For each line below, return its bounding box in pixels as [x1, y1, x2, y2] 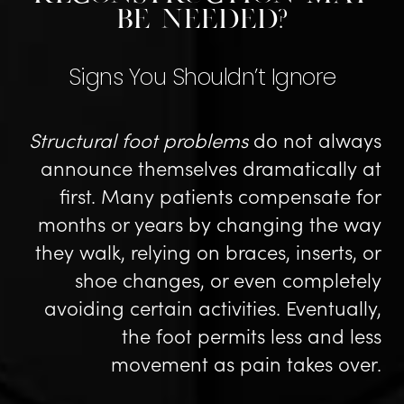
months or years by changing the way [38, 209, 381, 237]
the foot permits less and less [122, 321, 381, 349]
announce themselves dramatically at [41, 153, 381, 181]
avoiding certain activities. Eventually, [44, 293, 381, 321]
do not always [248, 125, 381, 153]
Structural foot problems [29, 125, 248, 153]
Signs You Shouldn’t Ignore [68, 68, 336, 90]
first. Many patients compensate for [60, 181, 381, 209]
